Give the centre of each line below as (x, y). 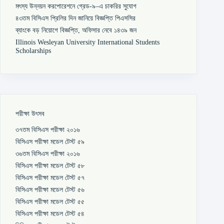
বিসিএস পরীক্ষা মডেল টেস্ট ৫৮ (50, 165)
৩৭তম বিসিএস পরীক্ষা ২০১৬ (48, 129)
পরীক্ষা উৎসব (30, 114)
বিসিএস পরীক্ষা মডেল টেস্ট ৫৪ (50, 213)
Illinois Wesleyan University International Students (87, 42)
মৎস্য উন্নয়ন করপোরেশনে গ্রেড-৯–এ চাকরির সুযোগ (76, 6)
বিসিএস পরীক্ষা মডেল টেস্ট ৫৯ (50, 141)
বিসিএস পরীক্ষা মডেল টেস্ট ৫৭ (50, 177)
